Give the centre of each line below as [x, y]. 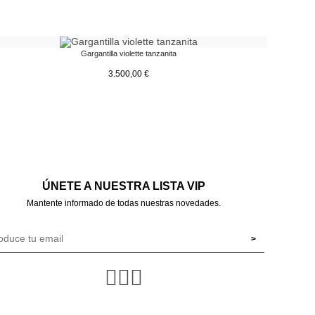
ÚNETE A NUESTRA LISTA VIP [124, 186]
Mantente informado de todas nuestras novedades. [124, 203]
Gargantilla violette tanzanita [128, 53]
